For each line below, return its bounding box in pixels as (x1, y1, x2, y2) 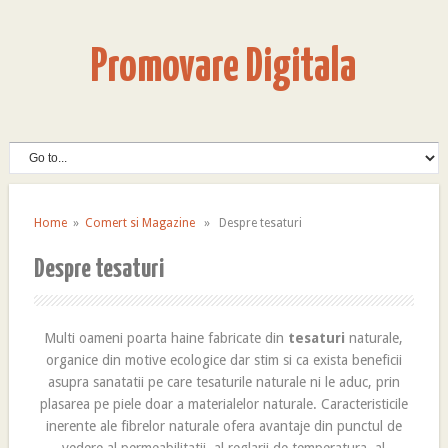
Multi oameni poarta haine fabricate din (44, 330, 289, 346)
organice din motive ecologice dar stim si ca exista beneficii (45, 352, 402, 368)
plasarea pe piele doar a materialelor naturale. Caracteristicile (39, 396, 408, 412)
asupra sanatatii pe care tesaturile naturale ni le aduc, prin (47, 374, 400, 390)
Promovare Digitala (91, 46, 357, 91)
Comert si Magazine (84, 216, 195, 230)
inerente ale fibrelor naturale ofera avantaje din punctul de (45, 418, 402, 434)
